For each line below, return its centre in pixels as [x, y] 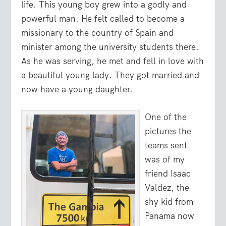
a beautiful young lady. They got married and [110, 75]
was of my [165, 160]
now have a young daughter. [77, 90]
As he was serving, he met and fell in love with [113, 61]
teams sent [166, 146]
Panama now [170, 216]
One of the [166, 117]
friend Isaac [168, 174]
